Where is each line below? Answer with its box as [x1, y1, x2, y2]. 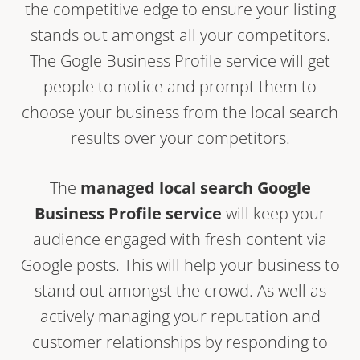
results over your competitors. [70, 126, 290, 149]
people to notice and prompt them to [43, 75, 317, 97]
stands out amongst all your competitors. [30, 23, 330, 46]
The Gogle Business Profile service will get [30, 49, 330, 72]
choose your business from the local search [22, 100, 338, 123]
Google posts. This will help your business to [20, 253, 340, 276]
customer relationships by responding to [32, 330, 328, 353]
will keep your [222, 202, 325, 224]
